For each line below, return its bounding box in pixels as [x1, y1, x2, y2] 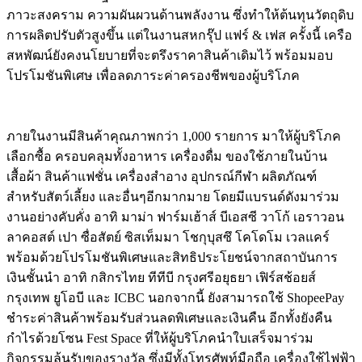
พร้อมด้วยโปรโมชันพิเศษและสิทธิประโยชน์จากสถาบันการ [6, 250, 338, 264]
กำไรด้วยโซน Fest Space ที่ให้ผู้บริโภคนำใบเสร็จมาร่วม [6, 330, 314, 345]
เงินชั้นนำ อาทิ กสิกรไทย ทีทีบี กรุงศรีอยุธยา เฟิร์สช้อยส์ [6, 270, 316, 284]
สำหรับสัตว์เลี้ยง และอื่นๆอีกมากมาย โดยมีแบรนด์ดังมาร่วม [6, 189, 339, 204]
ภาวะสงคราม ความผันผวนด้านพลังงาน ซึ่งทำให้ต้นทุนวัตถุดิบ [6, 7, 354, 22]
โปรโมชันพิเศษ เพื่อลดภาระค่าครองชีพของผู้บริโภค [6, 68, 300, 82]
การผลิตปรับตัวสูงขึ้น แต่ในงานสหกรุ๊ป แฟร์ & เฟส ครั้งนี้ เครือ [6, 27, 352, 42]
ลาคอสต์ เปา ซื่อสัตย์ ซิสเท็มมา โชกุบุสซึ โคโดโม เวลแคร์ [6, 229, 330, 244]
